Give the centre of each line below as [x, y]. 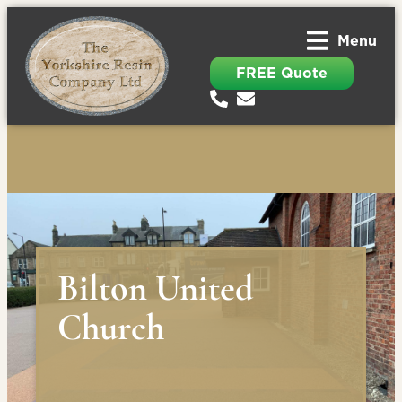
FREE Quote [282, 72]
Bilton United [155, 288]
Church [111, 328]
